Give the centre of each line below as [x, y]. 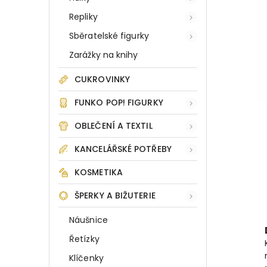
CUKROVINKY [102, 79]
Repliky [83, 17]
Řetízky [84, 239]
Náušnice [89, 220]
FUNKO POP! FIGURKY [119, 103]
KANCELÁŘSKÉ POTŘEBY [123, 149]
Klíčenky [86, 258]
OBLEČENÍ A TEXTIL [114, 126]
